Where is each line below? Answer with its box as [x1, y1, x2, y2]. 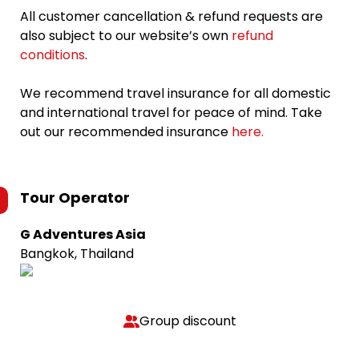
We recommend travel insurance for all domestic [20, 84, 331, 103]
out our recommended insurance [20, 123, 232, 141]
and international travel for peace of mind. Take [20, 103, 322, 122]
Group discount [139, 312, 236, 330]
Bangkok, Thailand [20, 244, 134, 263]
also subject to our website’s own [20, 26, 232, 45]
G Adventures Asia [20, 225, 146, 244]
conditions [20, 46, 85, 64]
